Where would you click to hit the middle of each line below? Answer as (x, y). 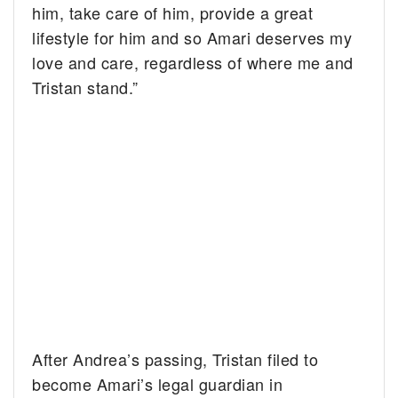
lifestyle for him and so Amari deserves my (192, 37)
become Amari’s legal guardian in (158, 383)
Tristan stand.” (85, 87)
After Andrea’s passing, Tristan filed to (175, 358)
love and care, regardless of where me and (193, 62)
